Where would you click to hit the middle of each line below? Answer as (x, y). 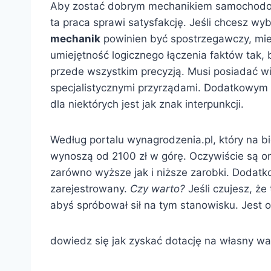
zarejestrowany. (90, 189)
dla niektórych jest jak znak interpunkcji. (147, 104)
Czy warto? (158, 189)
